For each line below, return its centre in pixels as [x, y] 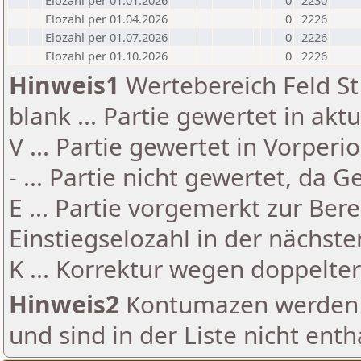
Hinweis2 [64, 304]
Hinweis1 [64, 85]
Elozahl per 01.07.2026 [106, 37]
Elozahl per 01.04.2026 [106, 19]
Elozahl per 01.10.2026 [106, 56]
